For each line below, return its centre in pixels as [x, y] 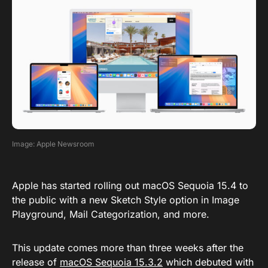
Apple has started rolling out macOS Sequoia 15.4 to [130, 186]
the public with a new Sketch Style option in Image [126, 200]
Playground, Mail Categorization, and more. [111, 214]
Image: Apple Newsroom [53, 144]
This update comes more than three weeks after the [128, 248]
